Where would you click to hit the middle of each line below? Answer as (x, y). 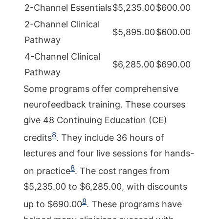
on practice (47, 171)
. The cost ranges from (122, 171)
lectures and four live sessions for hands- (109, 153)
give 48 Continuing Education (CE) (95, 120)
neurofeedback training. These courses (104, 104)
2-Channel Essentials (68, 8)
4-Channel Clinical (62, 56)
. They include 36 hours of (110, 138)
